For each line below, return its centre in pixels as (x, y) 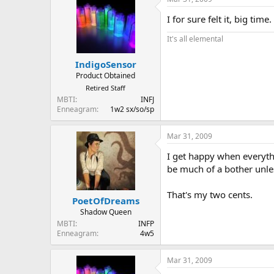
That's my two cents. (210, 194)
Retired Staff (106, 87)
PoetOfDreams (106, 201)
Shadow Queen (106, 212)
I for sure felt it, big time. (219, 19)
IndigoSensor (106, 64)
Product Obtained (106, 75)
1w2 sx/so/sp (132, 109)
